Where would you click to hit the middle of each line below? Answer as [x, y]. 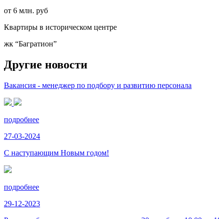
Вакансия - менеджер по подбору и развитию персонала [98, 85]
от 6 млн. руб [26, 10]
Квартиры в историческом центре [60, 27]
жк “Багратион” [30, 44]
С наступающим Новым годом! [56, 153]
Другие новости [46, 64]
